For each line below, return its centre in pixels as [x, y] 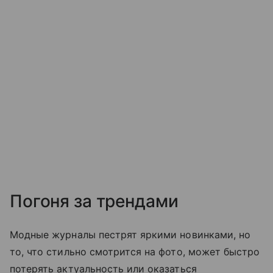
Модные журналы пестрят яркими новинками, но [130, 234]
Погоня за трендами [94, 201]
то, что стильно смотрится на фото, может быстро [135, 251]
